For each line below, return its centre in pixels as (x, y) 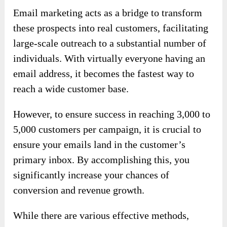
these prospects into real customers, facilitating (111, 28)
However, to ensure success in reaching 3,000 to (112, 114)
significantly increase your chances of (91, 175)
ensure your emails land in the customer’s (100, 145)
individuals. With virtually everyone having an (109, 59)
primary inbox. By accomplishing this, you (102, 160)
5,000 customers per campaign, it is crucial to (107, 129)
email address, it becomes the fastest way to (104, 74)
